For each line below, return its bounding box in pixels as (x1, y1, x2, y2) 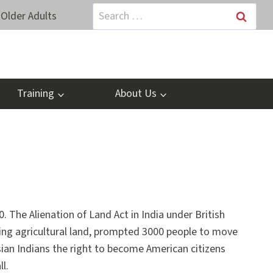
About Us (115, 86, 157, 102)
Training (16, 86, 54, 102)
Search (92, 3, 122, 18)
